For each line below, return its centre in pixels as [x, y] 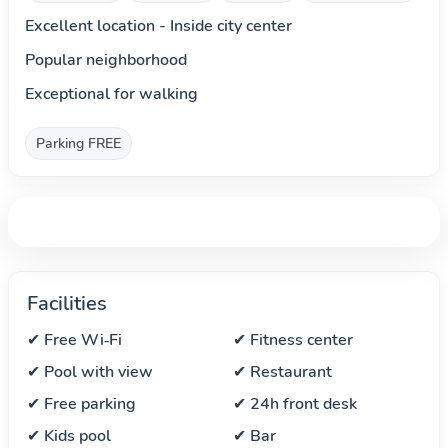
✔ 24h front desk [295, 404]
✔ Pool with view [90, 372]
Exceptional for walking [111, 94]
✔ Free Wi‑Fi [74, 340]
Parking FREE [78, 143]
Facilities [67, 303]
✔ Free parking [81, 404]
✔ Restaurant [282, 372]
